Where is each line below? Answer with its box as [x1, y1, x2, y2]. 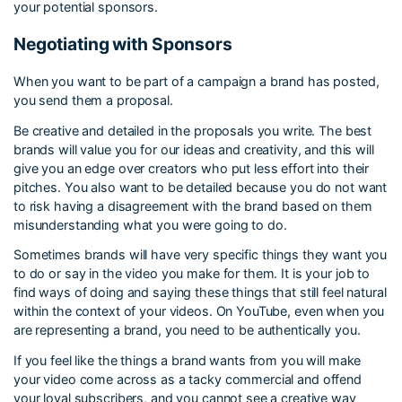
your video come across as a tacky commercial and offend [13, 371, 362, 388]
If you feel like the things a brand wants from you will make [13, 353, 362, 369]
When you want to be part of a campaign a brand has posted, [13, 73, 380, 89]
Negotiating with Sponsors [13, 32, 232, 55]
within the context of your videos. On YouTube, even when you [13, 303, 385, 319]
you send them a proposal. [13, 92, 173, 108]
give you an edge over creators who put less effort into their [13, 160, 370, 176]
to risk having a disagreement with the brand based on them [13, 197, 372, 214]
